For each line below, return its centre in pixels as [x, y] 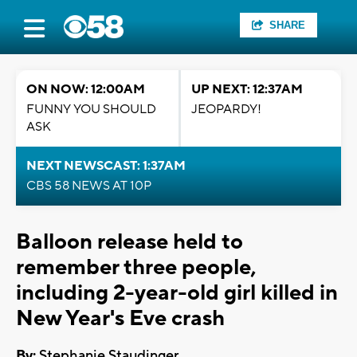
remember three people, [136, 267]
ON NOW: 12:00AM [86, 89]
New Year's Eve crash [120, 318]
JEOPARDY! [226, 109]
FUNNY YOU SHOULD [91, 109]
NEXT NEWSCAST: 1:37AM [106, 166]
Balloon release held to [129, 242]
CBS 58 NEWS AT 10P [89, 186]
